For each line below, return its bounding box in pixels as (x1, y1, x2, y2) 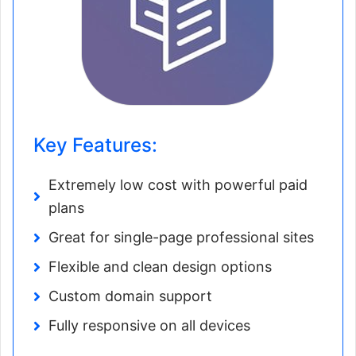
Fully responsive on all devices (48, 317, 250, 335)
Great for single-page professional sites (48, 229, 314, 246)
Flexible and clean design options (48, 258, 272, 276)
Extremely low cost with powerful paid (48, 176, 308, 194)
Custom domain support (48, 288, 212, 305)
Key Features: (33, 133, 157, 157)
